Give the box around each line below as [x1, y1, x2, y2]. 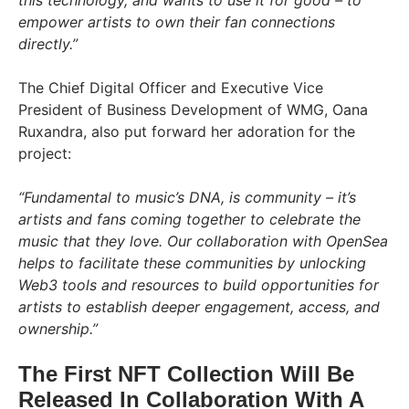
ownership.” [18, 319, 98, 338]
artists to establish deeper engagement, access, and [18, 297, 380, 316]
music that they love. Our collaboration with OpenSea [18, 231, 388, 250]
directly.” [18, 34, 78, 53]
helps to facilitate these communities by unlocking [18, 253, 366, 272]
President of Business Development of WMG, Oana [18, 100, 368, 119]
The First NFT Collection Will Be [18, 361, 354, 386]
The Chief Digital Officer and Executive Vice [18, 78, 323, 97]
